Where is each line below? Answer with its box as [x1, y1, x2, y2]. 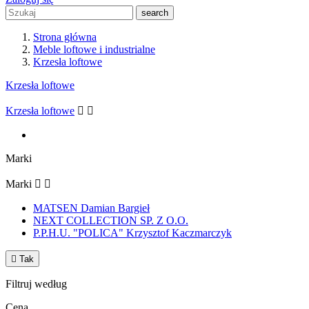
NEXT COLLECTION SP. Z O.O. [33, 215, 188, 226]
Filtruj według [6, 278, 67, 290]
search [141, 8, 168, 18]
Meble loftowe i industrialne [33, 43, 155, 55]
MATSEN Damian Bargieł [33, 202, 150, 214]
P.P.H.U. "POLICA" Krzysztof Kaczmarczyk [33, 227, 232, 239]
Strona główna [33, 31, 97, 43]
